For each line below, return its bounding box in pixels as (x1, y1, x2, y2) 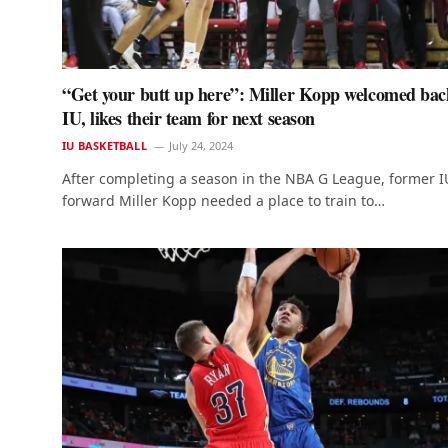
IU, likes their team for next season (62, 104, 315, 131)
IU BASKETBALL (62, 137, 147, 153)
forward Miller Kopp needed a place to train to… (62, 190, 385, 210)
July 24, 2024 (168, 137, 233, 153)
